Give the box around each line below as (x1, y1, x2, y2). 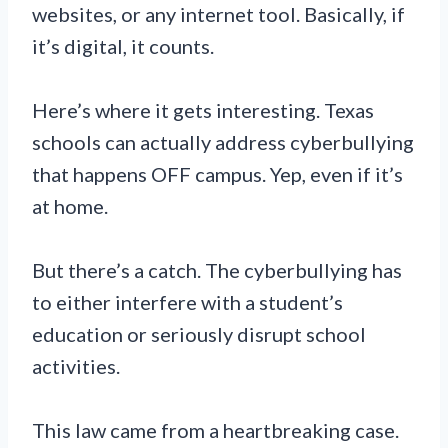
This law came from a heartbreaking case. (32, 417, 399, 442)
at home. (32, 193, 108, 218)
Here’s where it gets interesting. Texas (32, 97, 374, 122)
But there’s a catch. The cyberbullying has (32, 257, 402, 282)
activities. (32, 353, 120, 378)
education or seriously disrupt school (32, 321, 366, 346)
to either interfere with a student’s (32, 289, 343, 314)
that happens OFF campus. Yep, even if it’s (32, 161, 403, 186)
